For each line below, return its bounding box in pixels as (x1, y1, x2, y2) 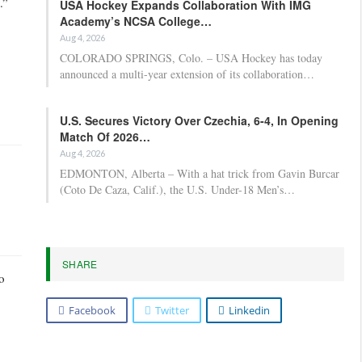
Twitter (155, 302, 189, 318)
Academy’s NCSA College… (60, 12, 212, 29)
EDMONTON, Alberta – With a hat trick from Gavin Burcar (60, 165, 339, 181)
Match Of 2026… (60, 128, 150, 145)
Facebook (69, 302, 116, 318)
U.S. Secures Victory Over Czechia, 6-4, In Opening (60, 112, 339, 128)
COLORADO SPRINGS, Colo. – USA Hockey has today (60, 49, 322, 65)
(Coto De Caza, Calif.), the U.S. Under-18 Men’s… (60, 181, 295, 197)
